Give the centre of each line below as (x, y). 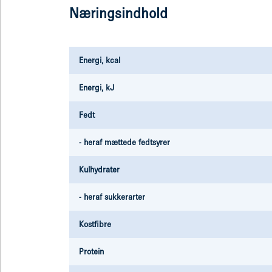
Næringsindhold (118, 13)
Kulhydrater (99, 170)
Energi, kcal (100, 60)
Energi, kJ (97, 88)
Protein (91, 252)
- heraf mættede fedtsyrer (124, 142)
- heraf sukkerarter (112, 197)
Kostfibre (95, 224)
